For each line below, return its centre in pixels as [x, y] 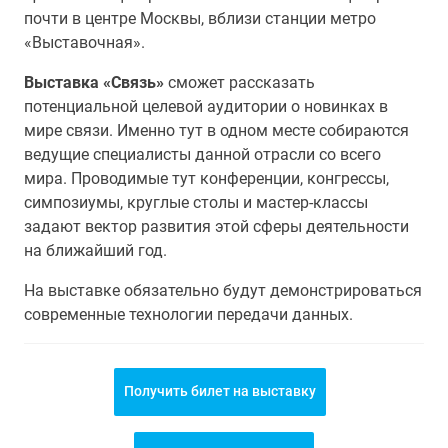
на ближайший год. [95, 250]
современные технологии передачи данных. [188, 314]
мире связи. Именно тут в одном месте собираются [216, 130]
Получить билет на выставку [220, 391]
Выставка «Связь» [94, 82]
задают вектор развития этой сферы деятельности [216, 226]
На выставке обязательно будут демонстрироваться [223, 290]
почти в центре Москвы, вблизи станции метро [200, 18]
